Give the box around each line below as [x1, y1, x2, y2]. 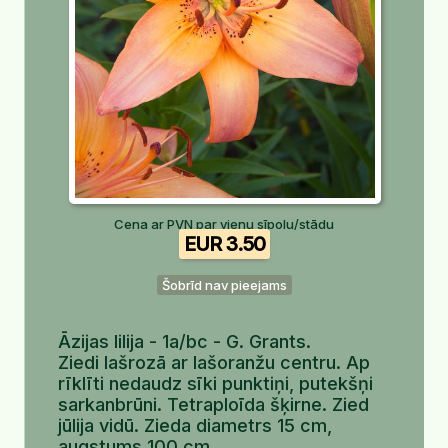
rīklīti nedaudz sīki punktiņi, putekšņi [58, 373, 373, 394]
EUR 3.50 [183, 232, 265, 256]
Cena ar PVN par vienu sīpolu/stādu [114, 216, 334, 232]
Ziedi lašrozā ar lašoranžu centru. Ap [58, 352, 370, 373]
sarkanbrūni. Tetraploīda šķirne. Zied [58, 394, 369, 415]
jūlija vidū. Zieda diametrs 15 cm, [58, 415, 332, 436]
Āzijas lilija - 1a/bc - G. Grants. [58, 331, 311, 352]
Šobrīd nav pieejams [161, 277, 287, 293]
